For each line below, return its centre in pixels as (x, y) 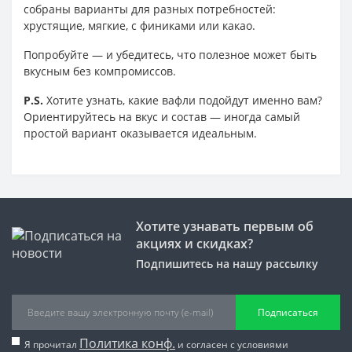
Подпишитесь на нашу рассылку (227, 263)
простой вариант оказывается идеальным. (140, 133)
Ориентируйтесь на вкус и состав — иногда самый (162, 116)
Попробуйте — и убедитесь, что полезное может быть (170, 54)
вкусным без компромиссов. (100, 71)
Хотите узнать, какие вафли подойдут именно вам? (183, 100)
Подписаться (288, 312)
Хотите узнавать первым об (224, 226)
